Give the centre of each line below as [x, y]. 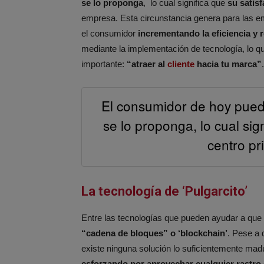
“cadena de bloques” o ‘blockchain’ [154, 233]
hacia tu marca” [228, 64]
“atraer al [147, 64]
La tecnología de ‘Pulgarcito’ [164, 192]
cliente [181, 64]
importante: [104, 64]
